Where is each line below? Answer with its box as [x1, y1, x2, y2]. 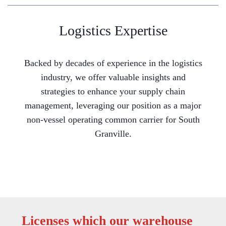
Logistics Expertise [59, 23, 167, 39]
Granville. [94, 129, 132, 139]
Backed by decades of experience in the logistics [24, 58, 202, 69]
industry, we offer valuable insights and [40, 72, 186, 83]
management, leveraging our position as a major [25, 100, 201, 111]
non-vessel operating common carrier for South [26, 115, 200, 125]
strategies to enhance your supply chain [41, 86, 185, 97]
